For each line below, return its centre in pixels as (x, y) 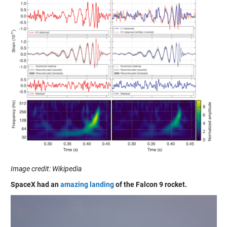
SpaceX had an (35, 185)
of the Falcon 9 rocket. (150, 185)
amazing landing (87, 185)
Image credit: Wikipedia (46, 169)
